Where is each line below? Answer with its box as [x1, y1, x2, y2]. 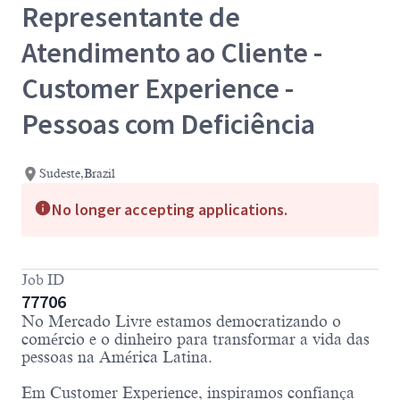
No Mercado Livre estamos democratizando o [21, 312, 341, 331]
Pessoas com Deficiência [21, 105, 315, 142]
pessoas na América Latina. [21, 348, 212, 367]
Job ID [21, 272, 64, 289]
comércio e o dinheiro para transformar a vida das [21, 330, 370, 349]
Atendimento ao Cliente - [21, 34, 322, 71]
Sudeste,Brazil [39, 167, 115, 181]
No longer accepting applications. [52, 199, 287, 221]
